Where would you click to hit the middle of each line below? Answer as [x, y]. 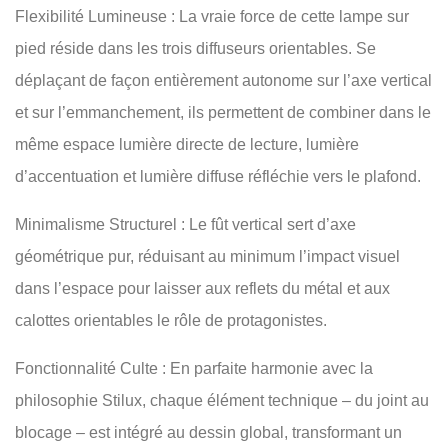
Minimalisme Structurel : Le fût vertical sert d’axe [185, 225]
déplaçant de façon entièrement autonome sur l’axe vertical [223, 81]
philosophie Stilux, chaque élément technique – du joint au [222, 401]
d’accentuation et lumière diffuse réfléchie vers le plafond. [218, 177]
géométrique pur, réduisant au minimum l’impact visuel [207, 257]
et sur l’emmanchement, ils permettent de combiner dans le [223, 113]
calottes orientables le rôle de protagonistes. [171, 321]
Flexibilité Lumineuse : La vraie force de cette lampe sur [212, 17]
